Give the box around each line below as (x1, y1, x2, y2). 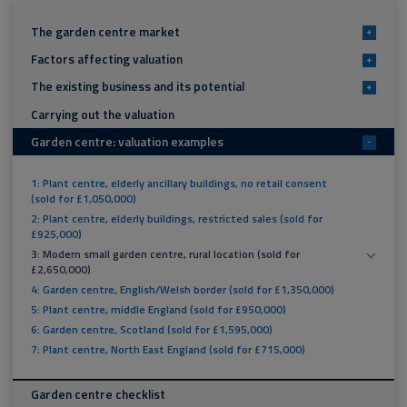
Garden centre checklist (30, 385, 165, 404)
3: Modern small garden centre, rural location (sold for (30, 246, 300, 263)
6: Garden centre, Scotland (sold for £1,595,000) (30, 322, 273, 339)
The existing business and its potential (30, 77, 244, 96)
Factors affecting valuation (30, 50, 183, 69)
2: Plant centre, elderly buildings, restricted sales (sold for (30, 210, 323, 227)
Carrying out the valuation (30, 104, 174, 124)
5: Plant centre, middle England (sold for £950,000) (30, 302, 286, 319)
